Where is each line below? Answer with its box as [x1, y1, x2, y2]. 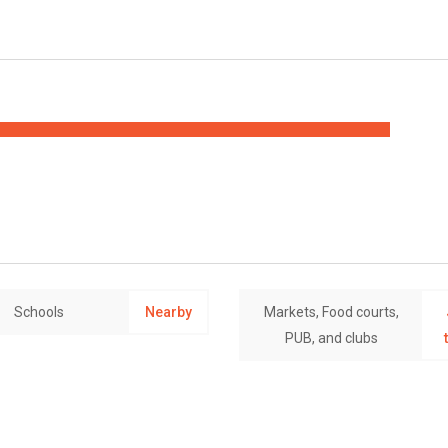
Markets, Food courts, [263, 304, 399, 320]
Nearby [144, 304, 192, 320]
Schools [13, 304, 64, 320]
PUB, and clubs [284, 330, 378, 346]
